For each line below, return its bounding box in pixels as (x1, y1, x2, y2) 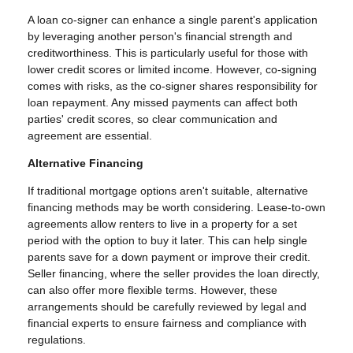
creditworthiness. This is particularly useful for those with (28, 46, 308, 60)
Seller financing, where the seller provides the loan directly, (28, 267, 320, 281)
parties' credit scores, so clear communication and (28, 113, 277, 126)
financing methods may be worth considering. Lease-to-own (28, 201, 325, 214)
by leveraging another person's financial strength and (28, 30, 292, 43)
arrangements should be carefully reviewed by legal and (28, 300, 307, 314)
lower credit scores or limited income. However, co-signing (28, 63, 317, 76)
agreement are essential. (28, 129, 152, 143)
